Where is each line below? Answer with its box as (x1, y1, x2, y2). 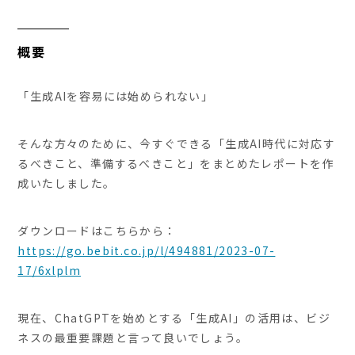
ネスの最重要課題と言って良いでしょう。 (17, 330, 249, 346)
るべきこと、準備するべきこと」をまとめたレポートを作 (17, 155, 334, 172)
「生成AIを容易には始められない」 (17, 88, 214, 105)
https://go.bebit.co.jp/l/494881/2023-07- (17, 242, 276, 259)
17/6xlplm (17, 262, 82, 279)
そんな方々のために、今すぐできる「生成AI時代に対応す (17, 136, 336, 152)
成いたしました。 (17, 175, 116, 192)
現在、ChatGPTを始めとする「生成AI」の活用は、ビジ (17, 310, 331, 326)
